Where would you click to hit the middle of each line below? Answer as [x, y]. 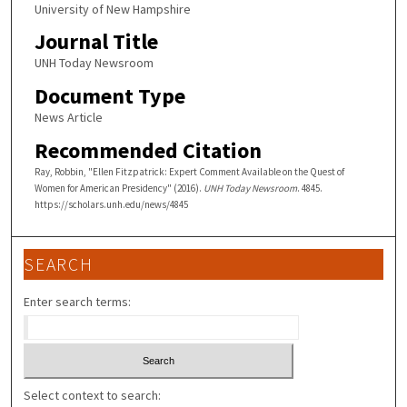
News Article [68, 117]
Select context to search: [93, 395]
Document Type [109, 95]
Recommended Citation [148, 150]
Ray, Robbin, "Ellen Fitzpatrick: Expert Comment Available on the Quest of [189, 171]
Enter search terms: [78, 302]
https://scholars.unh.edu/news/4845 [111, 204]
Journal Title [96, 42]
